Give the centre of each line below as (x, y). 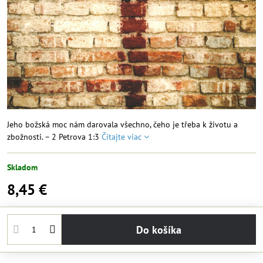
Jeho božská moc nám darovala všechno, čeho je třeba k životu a (122, 124)
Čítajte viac (122, 137)
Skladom (22, 167)
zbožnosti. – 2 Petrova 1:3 (54, 137)
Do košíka (162, 230)
